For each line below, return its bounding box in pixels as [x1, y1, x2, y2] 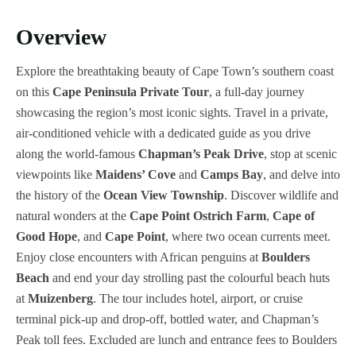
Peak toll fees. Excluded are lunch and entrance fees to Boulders [16, 332, 337, 346]
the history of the [16, 188, 103, 202]
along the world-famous [16, 146, 138, 161]
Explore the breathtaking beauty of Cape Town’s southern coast [16, 64, 334, 78]
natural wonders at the [16, 208, 130, 222]
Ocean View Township [103, 188, 224, 202]
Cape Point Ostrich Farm [130, 208, 266, 222]
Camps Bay [200, 167, 263, 181]
